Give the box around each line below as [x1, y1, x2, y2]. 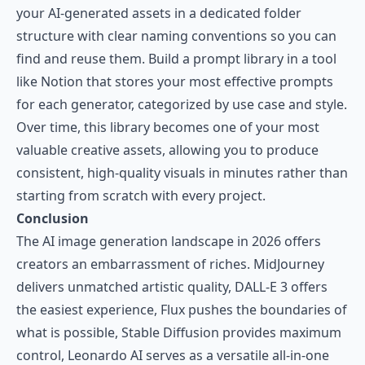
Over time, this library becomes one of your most [16, 118, 319, 136]
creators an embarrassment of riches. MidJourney [16, 255, 324, 273]
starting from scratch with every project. [16, 187, 266, 204]
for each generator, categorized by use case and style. [16, 95, 347, 113]
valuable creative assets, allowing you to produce [16, 141, 319, 159]
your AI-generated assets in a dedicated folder [16, 4, 301, 22]
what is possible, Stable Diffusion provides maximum [16, 323, 341, 341]
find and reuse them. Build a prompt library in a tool [16, 50, 336, 68]
